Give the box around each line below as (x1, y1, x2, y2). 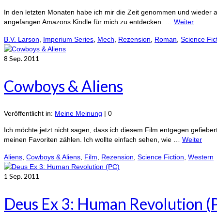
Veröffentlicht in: (4, 109, 55, 118)
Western (188, 153, 214, 161)
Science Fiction (138, 153, 184, 161)
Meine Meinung (55, 109, 102, 118)
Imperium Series (43, 35, 93, 44)
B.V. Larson (4, 35, 39, 44)
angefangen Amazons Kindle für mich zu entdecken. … (4, 18, 174, 26)
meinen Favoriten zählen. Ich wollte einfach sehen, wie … (4, 136, 182, 144)
